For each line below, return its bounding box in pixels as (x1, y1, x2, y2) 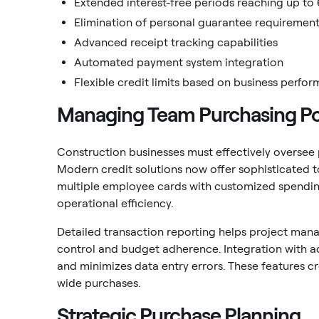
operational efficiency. (57, 197, 173, 210)
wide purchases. (57, 276, 140, 290)
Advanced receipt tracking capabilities (74, 36, 278, 49)
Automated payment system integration (74, 56, 283, 69)
